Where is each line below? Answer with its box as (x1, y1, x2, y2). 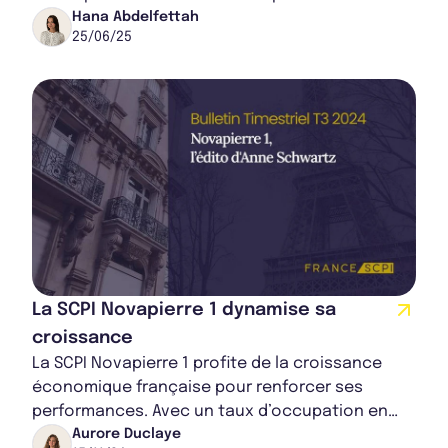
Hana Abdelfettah (72, 10, 199, 25)
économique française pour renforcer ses (32, 379, 363, 397)
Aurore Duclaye (72, 427, 181, 442)
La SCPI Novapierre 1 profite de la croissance (32, 355, 382, 373)
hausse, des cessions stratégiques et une (32, 427, 364, 445)
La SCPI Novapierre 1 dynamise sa (32, 301, 336, 320)
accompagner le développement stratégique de (32, 10, 411, 28)
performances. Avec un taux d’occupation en (32, 403, 388, 421)
